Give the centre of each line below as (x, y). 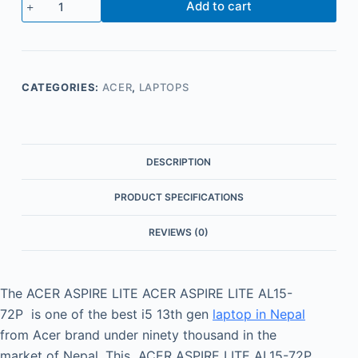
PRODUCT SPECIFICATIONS (179, 197)
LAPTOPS (164, 88)
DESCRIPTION (179, 161)
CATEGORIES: (62, 88)
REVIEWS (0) (179, 233)
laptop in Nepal (259, 314)
